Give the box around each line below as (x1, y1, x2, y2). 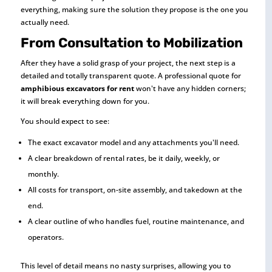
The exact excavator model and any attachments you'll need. (27, 137, 239, 148)
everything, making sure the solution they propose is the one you (20, 4, 248, 15)
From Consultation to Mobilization (20, 34, 243, 51)
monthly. (27, 168, 59, 179)
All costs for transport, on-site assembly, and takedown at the (27, 184, 242, 195)
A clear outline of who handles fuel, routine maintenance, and (27, 216, 244, 226)
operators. (27, 231, 64, 242)
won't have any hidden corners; (134, 83, 246, 93)
